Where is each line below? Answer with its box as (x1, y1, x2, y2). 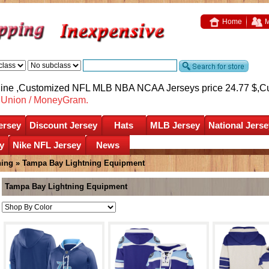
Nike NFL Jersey (13, 139, 81, 150)
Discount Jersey (29, 119, 97, 130)
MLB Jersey (150, 119, 200, 130)
